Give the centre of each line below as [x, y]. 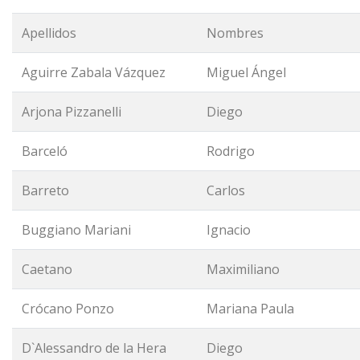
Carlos [226, 190]
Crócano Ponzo [68, 309]
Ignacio [229, 230]
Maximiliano [243, 269]
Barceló [46, 151]
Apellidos [49, 33]
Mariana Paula [250, 309]
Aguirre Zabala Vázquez [94, 72]
